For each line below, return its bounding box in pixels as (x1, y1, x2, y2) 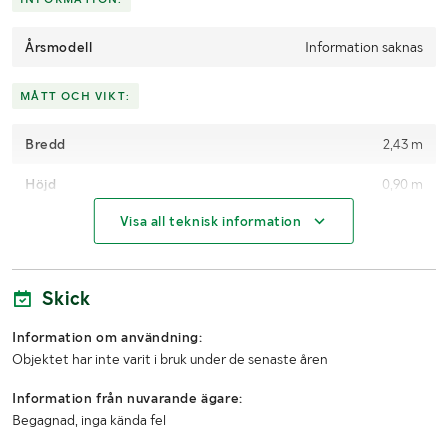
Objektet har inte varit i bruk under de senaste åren (12, 350, 328, 367)
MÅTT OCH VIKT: (20, 88, 131, 103)
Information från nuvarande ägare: (12, 389, 243, 406)
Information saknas (304, 38, 423, 55)
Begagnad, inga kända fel (12, 411, 166, 428)
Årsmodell (25, 38, 93, 55)
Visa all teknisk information (119, 212, 302, 229)
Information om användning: (12, 328, 203, 345)
